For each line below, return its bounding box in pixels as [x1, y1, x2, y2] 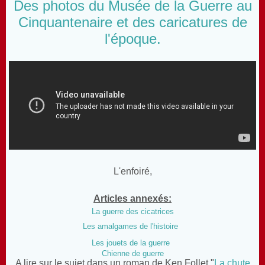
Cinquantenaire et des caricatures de [18, 14, 247, 30]
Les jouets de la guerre [91, 238, 170, 247]
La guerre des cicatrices [91, 206, 174, 216]
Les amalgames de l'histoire [83, 221, 178, 231]
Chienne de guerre [101, 248, 164, 258]
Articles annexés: [93, 193, 172, 203]
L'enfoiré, [113, 166, 152, 176]
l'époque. [104, 30, 161, 47]
